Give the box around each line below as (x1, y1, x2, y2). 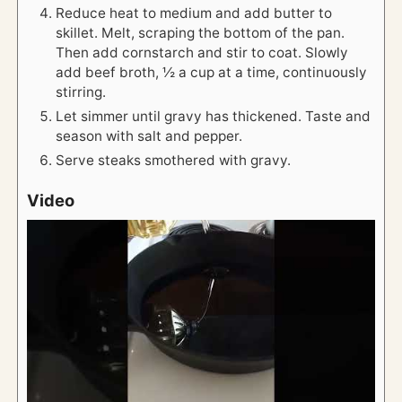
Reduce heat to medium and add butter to (56, 4, 333, 22)
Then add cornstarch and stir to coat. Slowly (56, 44, 349, 62)
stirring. (56, 83, 107, 101)
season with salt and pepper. (56, 127, 243, 145)
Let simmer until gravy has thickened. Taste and (56, 108, 371, 126)
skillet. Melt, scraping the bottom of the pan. (56, 24, 345, 42)
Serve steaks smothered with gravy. (56, 152, 292, 170)
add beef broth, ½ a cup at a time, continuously (56, 64, 368, 82)
